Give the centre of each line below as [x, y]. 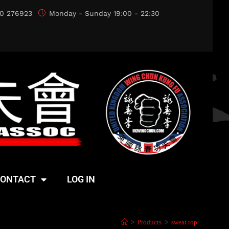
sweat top [184, 222]
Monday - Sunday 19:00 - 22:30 [104, 13]
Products [150, 222]
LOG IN [81, 179]
